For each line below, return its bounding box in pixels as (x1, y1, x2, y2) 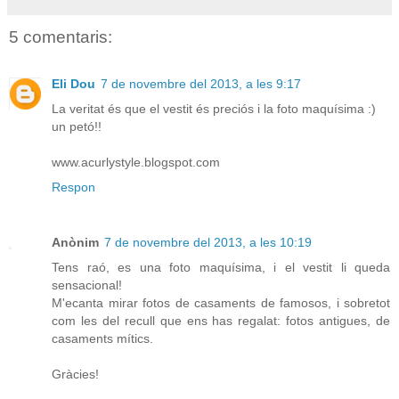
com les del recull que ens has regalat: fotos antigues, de (52, 313, 390, 328)
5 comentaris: (9, 28, 112, 47)
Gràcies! (52, 366, 99, 381)
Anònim (52, 234, 99, 249)
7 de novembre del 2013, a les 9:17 (101, 76, 301, 91)
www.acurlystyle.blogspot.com (52, 154, 220, 169)
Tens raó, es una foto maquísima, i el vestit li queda (52, 259, 390, 274)
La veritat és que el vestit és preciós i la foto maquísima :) (52, 101, 376, 116)
